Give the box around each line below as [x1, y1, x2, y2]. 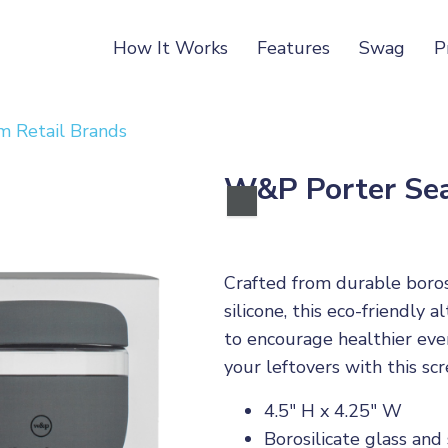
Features [257, 36, 331, 60]
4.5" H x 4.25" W [264, 399, 402, 423]
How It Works [113, 36, 229, 60]
